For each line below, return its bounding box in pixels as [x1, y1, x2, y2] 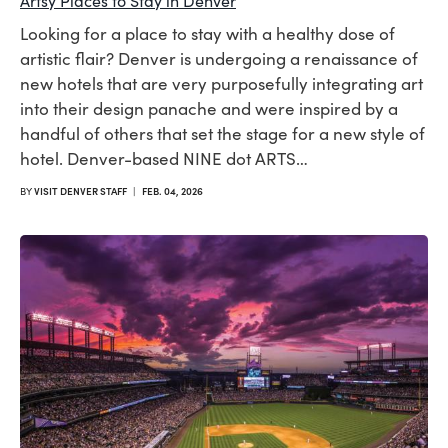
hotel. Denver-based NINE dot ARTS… [20, 147, 308, 171]
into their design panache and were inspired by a [20, 97, 398, 121]
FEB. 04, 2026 [142, 184, 203, 199]
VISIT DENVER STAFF [34, 184, 127, 199]
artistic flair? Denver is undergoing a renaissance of [20, 47, 418, 71]
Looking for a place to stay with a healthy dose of [20, 22, 395, 46]
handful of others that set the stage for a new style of [20, 122, 425, 146]
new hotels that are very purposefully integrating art [20, 72, 423, 96]
